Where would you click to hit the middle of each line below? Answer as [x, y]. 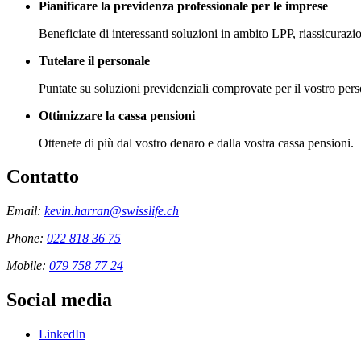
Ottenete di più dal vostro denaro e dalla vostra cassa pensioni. [196, 143]
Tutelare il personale [94, 60]
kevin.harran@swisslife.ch [112, 211]
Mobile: [28, 266]
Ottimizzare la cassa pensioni [117, 115]
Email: [25, 211]
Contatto [43, 177]
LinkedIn [62, 334]
